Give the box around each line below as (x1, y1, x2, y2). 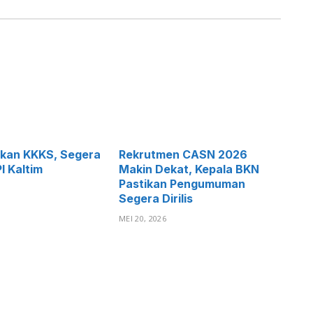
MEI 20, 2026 (119, 213, 166, 224)
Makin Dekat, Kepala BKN (119, 162, 259, 177)
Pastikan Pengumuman (119, 177, 245, 191)
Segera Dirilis (119, 191, 193, 206)
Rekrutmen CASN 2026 (119, 147, 247, 162)
